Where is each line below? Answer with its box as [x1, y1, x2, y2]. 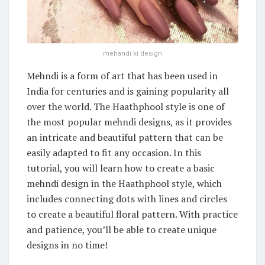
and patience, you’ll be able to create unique [27, 223, 216, 237]
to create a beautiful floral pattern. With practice [27, 208, 238, 221]
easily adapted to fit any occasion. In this [27, 146, 201, 160]
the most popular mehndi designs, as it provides [27, 115, 232, 129]
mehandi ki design [103, 50, 162, 58]
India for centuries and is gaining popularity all [27, 85, 229, 98]
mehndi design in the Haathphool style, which [27, 177, 222, 190]
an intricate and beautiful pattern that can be [27, 131, 223, 144]
